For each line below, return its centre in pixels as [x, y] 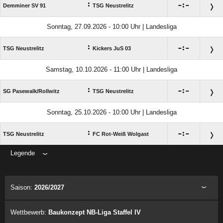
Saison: [22, 188]
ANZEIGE [111, 166]
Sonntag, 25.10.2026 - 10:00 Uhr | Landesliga [111, 112]
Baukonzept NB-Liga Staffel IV [95, 213]
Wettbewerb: [29, 213]
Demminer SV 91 [24, 6]
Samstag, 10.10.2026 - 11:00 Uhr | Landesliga [111, 70]
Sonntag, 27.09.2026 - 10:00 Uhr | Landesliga [111, 27]
